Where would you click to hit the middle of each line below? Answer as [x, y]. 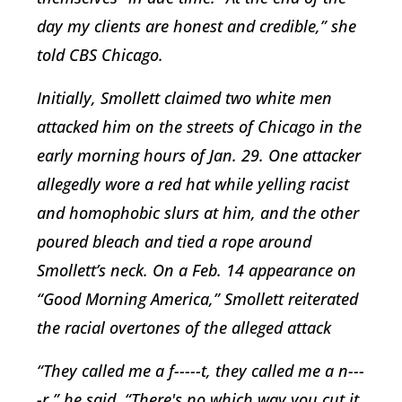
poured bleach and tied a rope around [174, 242]
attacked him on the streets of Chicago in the [199, 127]
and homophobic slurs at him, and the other [198, 213]
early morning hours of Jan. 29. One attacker [199, 156]
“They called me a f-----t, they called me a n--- [201, 371]
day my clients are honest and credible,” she [197, 26]
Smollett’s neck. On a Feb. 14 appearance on [197, 271]
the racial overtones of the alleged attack [184, 328]
